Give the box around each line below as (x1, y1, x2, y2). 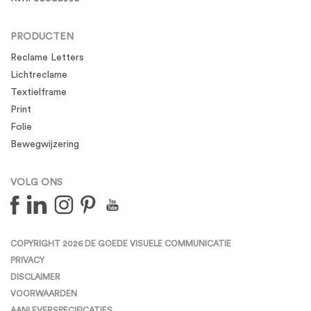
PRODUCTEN (10, 32, 74, 42)
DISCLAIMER (10, 273, 60, 282)
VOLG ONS (10, 178, 62, 188)
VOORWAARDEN (10, 289, 77, 299)
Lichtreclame (10, 70, 67, 81)
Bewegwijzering (10, 140, 79, 150)
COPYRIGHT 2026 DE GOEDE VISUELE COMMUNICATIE (10, 239, 231, 249)
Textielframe (10, 87, 67, 98)
